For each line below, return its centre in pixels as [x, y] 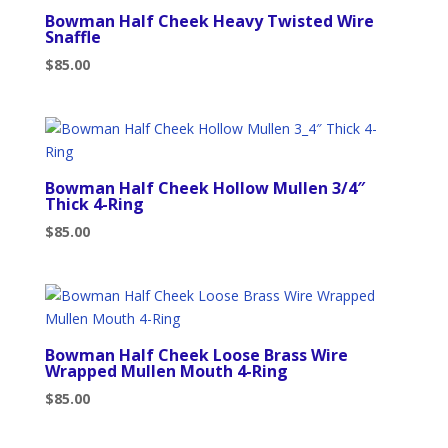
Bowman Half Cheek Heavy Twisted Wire [209, 20]
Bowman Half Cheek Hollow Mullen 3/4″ [204, 187]
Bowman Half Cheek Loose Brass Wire [196, 355]
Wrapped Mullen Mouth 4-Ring [166, 371]
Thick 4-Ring [94, 203]
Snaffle [72, 36]
